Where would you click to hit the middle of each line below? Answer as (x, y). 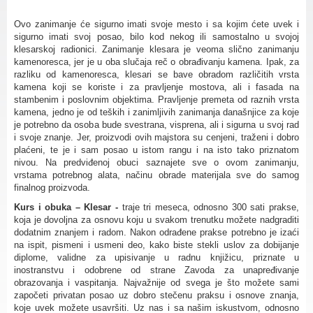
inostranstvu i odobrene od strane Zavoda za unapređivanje (156, 270)
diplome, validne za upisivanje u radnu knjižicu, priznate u (156, 257)
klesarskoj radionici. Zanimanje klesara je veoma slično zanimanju (156, 49)
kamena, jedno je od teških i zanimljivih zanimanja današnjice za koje (156, 112)
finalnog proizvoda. (52, 187)
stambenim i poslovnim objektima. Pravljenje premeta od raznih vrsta (156, 99)
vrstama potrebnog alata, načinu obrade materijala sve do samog (156, 175)
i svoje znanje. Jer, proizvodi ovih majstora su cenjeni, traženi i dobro (156, 137)
